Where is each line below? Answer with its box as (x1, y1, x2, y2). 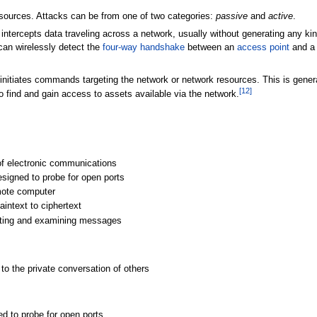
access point (236, 42, 289, 53)
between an (184, 42, 237, 53)
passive (215, 11, 248, 21)
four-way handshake (102, 42, 185, 53)
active (267, 11, 293, 21)
